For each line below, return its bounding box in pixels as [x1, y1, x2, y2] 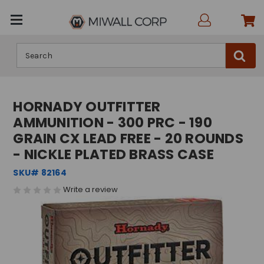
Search [16, 44, 44, 54]
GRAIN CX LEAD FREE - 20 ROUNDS [13, 129, 243, 148]
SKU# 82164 [13, 167, 67, 179]
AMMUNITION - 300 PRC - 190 [13, 113, 212, 132]
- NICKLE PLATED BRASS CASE [13, 145, 214, 164]
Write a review [63, 184, 118, 195]
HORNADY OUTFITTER [13, 97, 161, 116]
